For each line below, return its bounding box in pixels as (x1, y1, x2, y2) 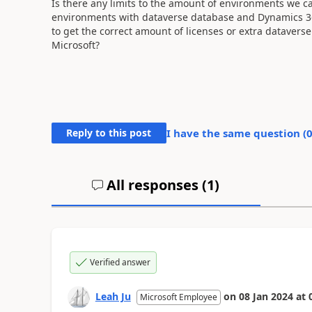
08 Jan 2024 (238, 289, 293, 303)
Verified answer (89, 256, 150, 268)
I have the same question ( (166, 125, 306, 140)
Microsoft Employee (139, 290, 217, 303)
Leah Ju (95, 289, 131, 303)
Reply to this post (66, 125, 152, 139)
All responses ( (103, 175, 208, 194)
